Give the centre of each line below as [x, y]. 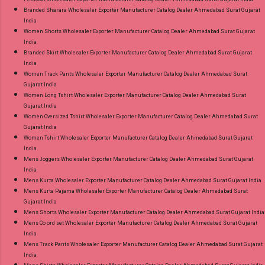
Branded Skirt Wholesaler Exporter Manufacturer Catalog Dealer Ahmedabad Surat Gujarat [138, 52]
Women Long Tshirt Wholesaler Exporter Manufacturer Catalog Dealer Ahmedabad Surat [135, 95]
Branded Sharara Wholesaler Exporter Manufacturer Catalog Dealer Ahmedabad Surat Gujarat [142, 10]
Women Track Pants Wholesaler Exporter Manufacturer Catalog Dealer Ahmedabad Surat [135, 74]
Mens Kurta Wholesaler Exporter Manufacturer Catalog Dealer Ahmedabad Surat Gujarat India [143, 180]
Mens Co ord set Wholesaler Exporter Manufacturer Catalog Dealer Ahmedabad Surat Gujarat [140, 223]
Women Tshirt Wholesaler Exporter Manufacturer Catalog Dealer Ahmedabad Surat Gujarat [138, 138]
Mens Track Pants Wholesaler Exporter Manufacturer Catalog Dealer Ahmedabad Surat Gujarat [143, 244]
